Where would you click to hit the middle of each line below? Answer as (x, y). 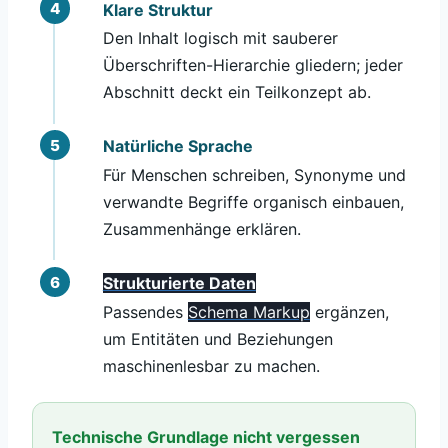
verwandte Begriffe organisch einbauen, (253, 201)
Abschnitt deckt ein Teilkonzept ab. (236, 92)
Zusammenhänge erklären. (201, 228)
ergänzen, (349, 311)
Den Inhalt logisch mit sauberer (220, 38)
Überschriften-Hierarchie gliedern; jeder (252, 65)
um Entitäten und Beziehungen (217, 338)
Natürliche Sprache (177, 146)
